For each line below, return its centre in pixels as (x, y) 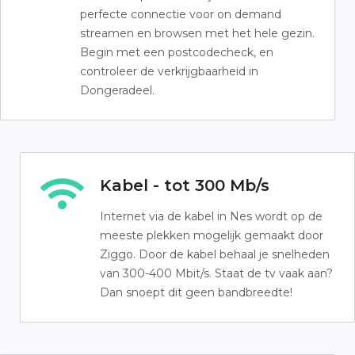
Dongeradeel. (117, 90)
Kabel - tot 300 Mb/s (185, 185)
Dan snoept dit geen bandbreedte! (196, 292)
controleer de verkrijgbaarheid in (169, 71)
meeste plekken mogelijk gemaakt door (212, 235)
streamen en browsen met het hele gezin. (197, 33)
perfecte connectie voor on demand (181, 14)
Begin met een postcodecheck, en (177, 52)
